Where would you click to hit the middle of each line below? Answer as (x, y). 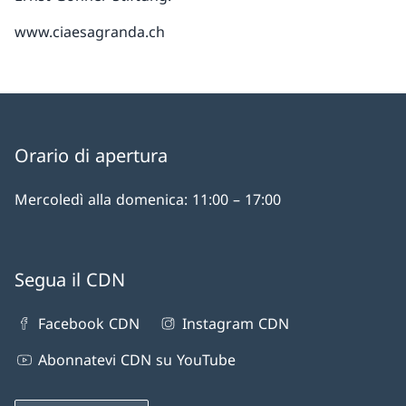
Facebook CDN (89, 324)
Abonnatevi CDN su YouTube (137, 360)
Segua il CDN (70, 280)
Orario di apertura (91, 155)
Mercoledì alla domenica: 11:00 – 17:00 (148, 199)
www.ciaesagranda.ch (90, 31)
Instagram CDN (235, 324)
